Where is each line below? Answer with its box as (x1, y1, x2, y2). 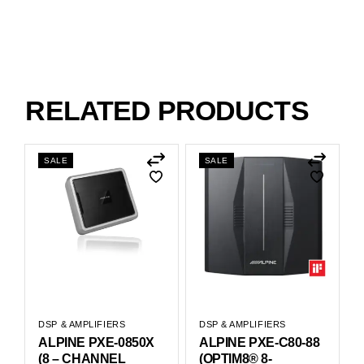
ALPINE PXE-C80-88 (198, 336, 320, 350)
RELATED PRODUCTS (25, 95, 309, 127)
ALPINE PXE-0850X (38, 336, 154, 350)
